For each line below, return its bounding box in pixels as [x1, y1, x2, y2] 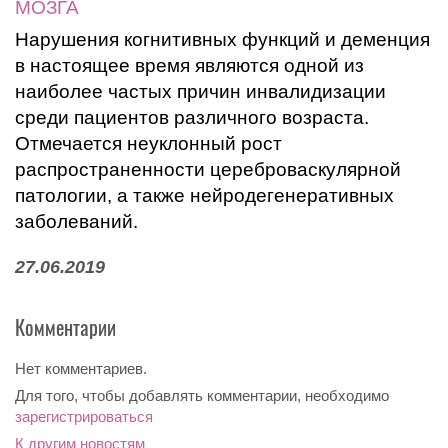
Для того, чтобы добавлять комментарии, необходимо [15, 387, 389, 404]
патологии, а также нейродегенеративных [15, 185, 394, 206]
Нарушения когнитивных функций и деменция [15, 29, 430, 50]
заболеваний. [15, 211, 138, 232]
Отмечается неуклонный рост [15, 133, 282, 154]
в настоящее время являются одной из [15, 55, 364, 76]
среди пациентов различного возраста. [15, 107, 369, 128]
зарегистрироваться [15, 408, 153, 425]
